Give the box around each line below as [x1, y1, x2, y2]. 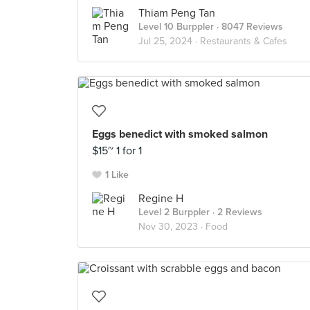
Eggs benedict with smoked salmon [92, 127, 268, 141]
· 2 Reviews [210, 206, 262, 218]
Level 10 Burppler [138, 21, 214, 33]
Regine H [138, 192, 183, 206]
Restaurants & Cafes [200, 35, 287, 47]
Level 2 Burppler [138, 206, 210, 218]
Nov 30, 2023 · [138, 221, 206, 232]
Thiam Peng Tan [138, 6, 215, 20]
